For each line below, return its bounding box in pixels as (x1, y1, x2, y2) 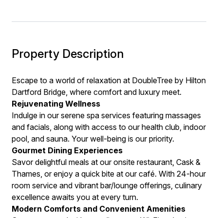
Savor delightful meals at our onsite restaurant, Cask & (12, 157, 200, 167)
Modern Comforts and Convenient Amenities (12, 204, 185, 214)
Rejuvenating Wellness (12, 99, 100, 109)
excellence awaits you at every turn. (12, 192, 138, 202)
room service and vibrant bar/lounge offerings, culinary (12, 181, 202, 190)
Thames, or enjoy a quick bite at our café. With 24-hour (12, 169, 206, 179)
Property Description (12, 47, 124, 61)
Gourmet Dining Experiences (12, 145, 123, 155)
